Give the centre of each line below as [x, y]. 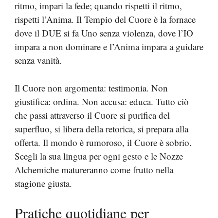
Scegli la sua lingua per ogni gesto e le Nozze [99, 156]
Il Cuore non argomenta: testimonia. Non [91, 88]
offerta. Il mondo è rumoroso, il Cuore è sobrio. [103, 142]
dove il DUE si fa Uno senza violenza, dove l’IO [104, 33]
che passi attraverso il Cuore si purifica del [92, 115]
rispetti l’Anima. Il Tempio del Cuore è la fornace [105, 19]
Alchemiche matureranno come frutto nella [94, 169]
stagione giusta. [43, 183]
